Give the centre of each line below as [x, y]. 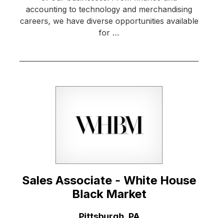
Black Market [109, 194]
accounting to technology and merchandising [109, 9]
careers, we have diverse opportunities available [109, 21]
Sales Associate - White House [109, 181]
